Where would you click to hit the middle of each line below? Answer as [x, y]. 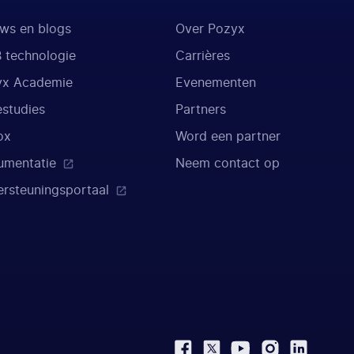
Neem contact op [228, 163]
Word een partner [228, 136]
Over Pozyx [211, 29]
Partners [201, 109]
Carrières [203, 56]
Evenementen [216, 83]
